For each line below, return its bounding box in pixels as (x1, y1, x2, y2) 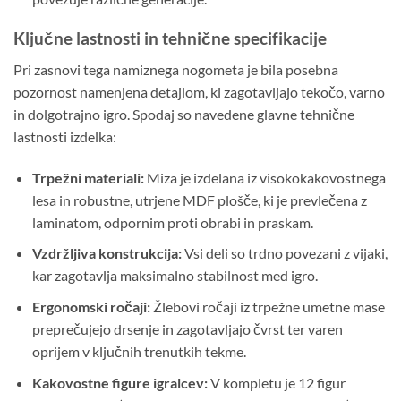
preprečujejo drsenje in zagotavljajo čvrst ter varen (31, 320, 343, 337)
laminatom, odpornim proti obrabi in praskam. (31, 213, 313, 231)
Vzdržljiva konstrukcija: (31, 244, 182, 262)
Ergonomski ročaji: (31, 297, 150, 315)
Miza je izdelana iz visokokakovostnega (143, 168, 386, 186)
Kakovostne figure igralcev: (31, 373, 208, 391)
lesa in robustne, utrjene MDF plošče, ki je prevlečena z (31, 191, 367, 209)
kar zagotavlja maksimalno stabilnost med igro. (31, 267, 318, 285)
